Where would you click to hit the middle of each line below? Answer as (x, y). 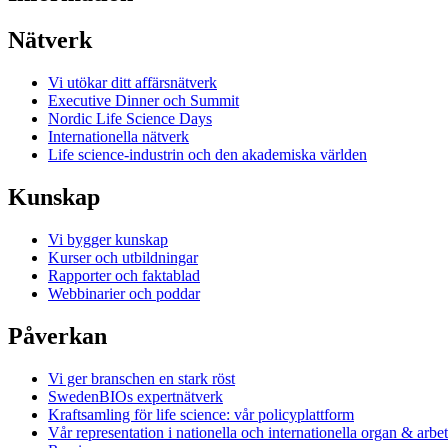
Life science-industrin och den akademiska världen (207, 155)
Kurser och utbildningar (123, 258)
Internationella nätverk (118, 137)
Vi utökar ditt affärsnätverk (132, 83)
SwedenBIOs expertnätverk (135, 396)
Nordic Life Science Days (130, 119)
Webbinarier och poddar (124, 294)
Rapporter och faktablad (124, 276)
